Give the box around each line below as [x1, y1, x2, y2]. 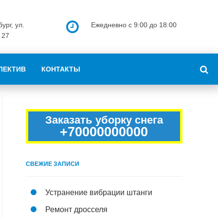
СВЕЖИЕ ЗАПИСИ [26, 161, 79, 167]
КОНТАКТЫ [41, 65, 80, 73]
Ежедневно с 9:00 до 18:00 [91, 21, 177, 29]
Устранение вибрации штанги [45, 188, 152, 197]
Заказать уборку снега [45, 114, 163, 126]
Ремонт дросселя [45, 205, 108, 214]
